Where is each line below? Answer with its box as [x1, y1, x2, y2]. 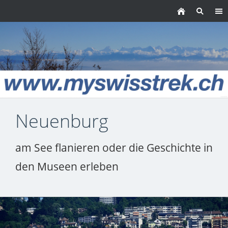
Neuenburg [15, 108, 108, 134]
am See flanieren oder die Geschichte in [15, 140, 213, 155]
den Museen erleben [15, 159, 119, 174]
